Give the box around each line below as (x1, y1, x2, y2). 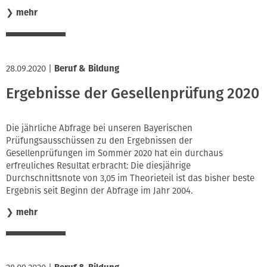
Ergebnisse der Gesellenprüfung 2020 (6, 85, 259, 103)
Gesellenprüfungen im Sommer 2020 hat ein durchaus (6, 147, 223, 159)
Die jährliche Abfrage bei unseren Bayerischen (6, 122, 193, 133)
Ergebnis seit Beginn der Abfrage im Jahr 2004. (6, 185, 193, 196)
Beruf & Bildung (54, 63, 119, 74)
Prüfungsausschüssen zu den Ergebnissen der (6, 135, 193, 146)
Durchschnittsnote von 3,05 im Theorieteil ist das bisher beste (6, 172, 254, 184)
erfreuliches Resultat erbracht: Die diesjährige (6, 160, 191, 171)
